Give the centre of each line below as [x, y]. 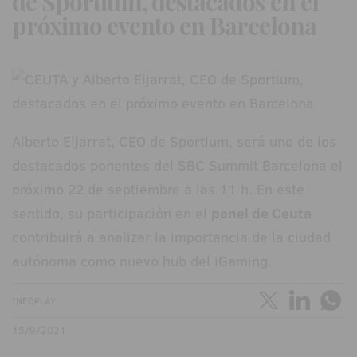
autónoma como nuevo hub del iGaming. [142, 261]
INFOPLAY [34, 301]
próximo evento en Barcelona [164, 26]
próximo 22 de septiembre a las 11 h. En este [158, 190]
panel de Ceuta [261, 214]
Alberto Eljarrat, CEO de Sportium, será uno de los [174, 142]
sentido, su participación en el [112, 214]
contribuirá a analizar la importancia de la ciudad [171, 237]
